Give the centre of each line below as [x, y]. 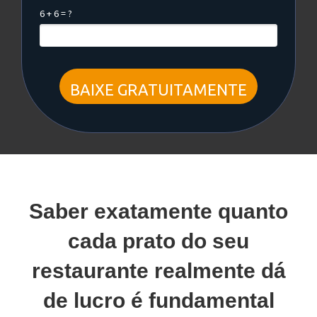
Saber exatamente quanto [158, 211]
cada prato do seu [158, 241]
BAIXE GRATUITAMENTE [158, 90]
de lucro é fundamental [158, 300]
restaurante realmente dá [158, 270]
